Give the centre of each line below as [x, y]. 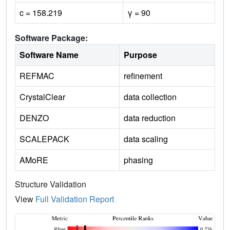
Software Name [49, 55]
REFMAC [37, 76]
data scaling [146, 139]
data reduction [150, 118]
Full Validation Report [75, 199]
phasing [138, 160]
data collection [150, 97]
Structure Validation [51, 184]
